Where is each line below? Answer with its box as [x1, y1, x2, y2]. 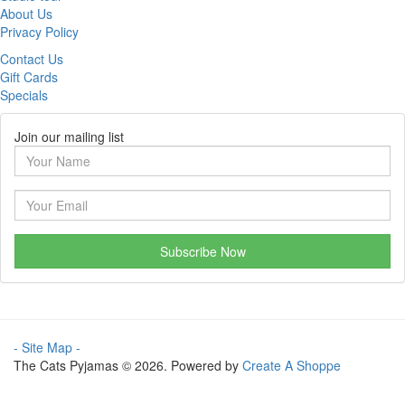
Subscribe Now [159, 242, 246, 261]
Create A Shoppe [242, 356, 341, 375]
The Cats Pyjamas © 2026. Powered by [14, 356, 242, 375]
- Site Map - [14, 338, 80, 357]
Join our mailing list [14, 127, 124, 146]
